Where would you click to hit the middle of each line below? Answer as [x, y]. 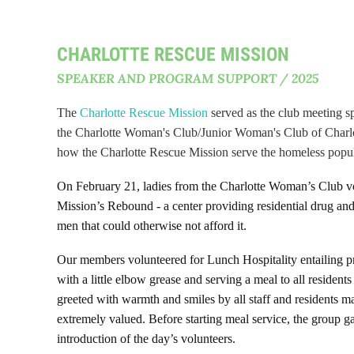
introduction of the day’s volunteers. [148, 339]
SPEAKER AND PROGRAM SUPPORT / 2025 [188, 78]
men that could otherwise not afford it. [152, 226]
